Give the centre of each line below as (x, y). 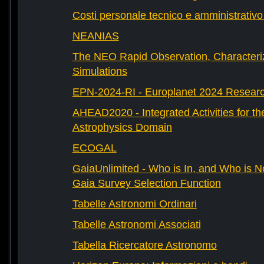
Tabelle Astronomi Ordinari (134, 204)
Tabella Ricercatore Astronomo (144, 245)
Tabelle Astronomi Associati (136, 225)
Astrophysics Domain (122, 128)
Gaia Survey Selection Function (146, 184)
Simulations (100, 72)
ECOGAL (94, 148)
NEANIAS (95, 36)
